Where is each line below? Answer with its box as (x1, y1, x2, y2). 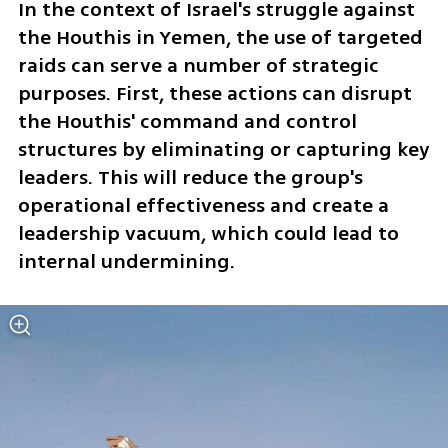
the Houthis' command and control (17, 107, 357, 137)
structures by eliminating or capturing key (17, 135, 430, 165)
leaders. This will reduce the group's (17, 163, 363, 193)
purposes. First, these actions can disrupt (17, 79, 412, 109)
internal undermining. (17, 247, 235, 277)
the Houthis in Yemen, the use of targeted (17, 23, 423, 53)
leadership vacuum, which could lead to (17, 219, 399, 249)
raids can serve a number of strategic (17, 51, 379, 81)
